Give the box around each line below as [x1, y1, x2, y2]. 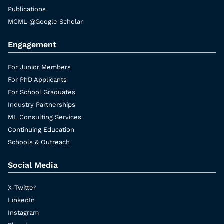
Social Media [8, 160, 58, 170]
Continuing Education [8, 126, 74, 134]
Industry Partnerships [8, 101, 75, 109]
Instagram [8, 209, 39, 217]
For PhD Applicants [8, 76, 67, 84]
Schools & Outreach [8, 138, 70, 146]
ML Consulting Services [8, 113, 81, 121]
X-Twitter [8, 184, 36, 192]
